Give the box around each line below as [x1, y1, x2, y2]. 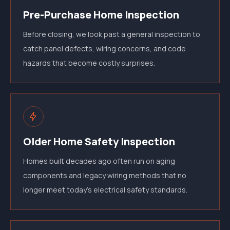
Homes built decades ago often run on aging [23, 156, 175, 166]
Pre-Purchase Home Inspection [23, 8, 179, 22]
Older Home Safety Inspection [23, 135, 175, 148]
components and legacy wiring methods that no [23, 170, 186, 180]
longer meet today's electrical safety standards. [23, 185, 187, 195]
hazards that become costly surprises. [23, 58, 155, 68]
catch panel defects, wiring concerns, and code [23, 44, 186, 53]
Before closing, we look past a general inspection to [23, 29, 200, 39]
